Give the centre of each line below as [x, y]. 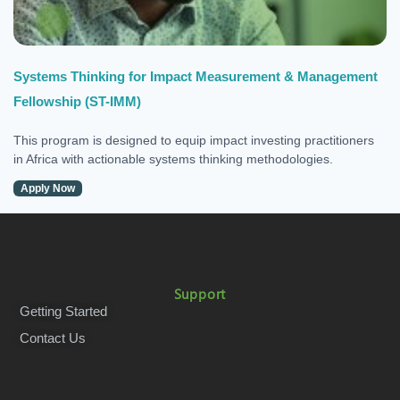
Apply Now [48, 189]
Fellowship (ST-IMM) [77, 102]
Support [200, 293]
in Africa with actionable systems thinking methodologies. [173, 159]
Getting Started [64, 311]
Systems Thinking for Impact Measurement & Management [196, 77]
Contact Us [53, 337]
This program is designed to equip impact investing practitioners [194, 141]
